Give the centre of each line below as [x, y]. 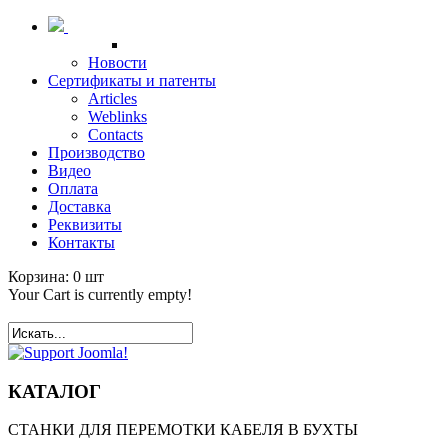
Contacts [115, 134]
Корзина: [40, 276]
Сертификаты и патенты [132, 80]
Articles [112, 98]
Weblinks [117, 116]
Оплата [73, 188]
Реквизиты [85, 224]
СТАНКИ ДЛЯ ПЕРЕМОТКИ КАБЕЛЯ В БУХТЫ [183, 430]
